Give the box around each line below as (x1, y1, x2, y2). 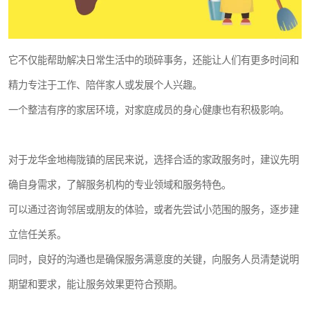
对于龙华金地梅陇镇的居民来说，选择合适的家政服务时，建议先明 (8, 154, 299, 165)
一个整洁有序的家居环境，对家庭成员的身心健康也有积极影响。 (8, 104, 289, 116)
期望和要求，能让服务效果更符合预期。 (8, 279, 183, 290)
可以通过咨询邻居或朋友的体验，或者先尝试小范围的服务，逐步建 (8, 204, 299, 215)
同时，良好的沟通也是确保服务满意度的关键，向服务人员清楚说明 (8, 254, 299, 265)
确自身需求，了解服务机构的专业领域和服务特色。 (8, 179, 231, 190)
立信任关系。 (8, 229, 66, 240)
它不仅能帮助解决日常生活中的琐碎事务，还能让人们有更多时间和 (8, 55, 299, 66)
